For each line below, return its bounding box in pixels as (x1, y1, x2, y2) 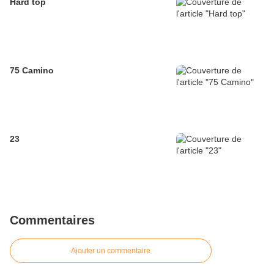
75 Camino (10, 65, 54, 76)
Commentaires (10, 213, 95, 228)
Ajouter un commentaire (71, 246, 150, 256)
